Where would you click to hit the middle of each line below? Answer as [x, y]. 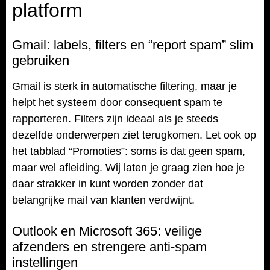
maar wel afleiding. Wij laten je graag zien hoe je [128, 168]
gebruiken [41, 61]
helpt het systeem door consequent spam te [117, 103]
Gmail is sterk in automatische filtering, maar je [124, 86]
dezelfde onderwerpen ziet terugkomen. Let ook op [134, 135]
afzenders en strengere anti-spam [109, 246]
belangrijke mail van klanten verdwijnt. [103, 200]
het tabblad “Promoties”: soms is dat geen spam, [129, 152]
